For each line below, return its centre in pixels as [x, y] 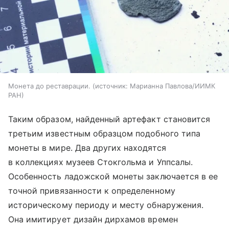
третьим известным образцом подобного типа [104, 134]
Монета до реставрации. [49, 86]
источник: [111, 86]
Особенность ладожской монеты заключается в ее [113, 177]
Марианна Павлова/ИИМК [173, 86]
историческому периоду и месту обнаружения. [106, 205]
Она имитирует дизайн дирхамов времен [93, 220]
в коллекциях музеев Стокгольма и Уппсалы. [100, 162]
